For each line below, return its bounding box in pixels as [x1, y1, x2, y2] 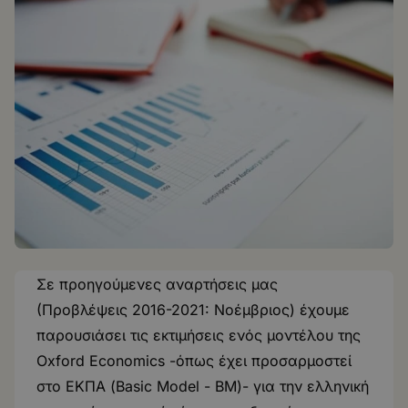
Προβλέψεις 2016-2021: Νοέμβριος [42, 301, 290, 319]
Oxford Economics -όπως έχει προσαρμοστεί [36, 352, 352, 370]
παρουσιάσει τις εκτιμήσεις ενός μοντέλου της [36, 326, 361, 344]
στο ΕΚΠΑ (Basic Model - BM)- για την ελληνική [36, 377, 369, 395]
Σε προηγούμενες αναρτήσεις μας [36, 275, 278, 293]
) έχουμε [290, 301, 350, 319]
